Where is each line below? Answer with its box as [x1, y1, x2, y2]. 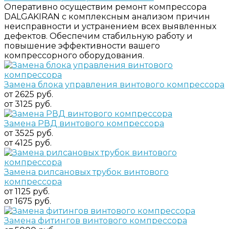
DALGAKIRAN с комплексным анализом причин [4, 11, 210, 21]
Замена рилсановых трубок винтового [4, 167, 169, 177]
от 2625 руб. [4, 89, 53, 99]
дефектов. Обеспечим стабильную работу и [4, 31, 193, 41]
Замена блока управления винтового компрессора [4, 79, 224, 89]
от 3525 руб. [4, 128, 53, 138]
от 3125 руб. [4, 99, 52, 109]
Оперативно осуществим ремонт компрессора [4, 2, 207, 12]
